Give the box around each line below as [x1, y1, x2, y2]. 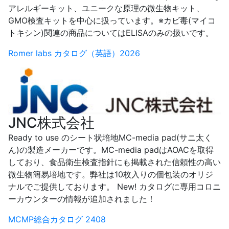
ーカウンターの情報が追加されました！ [8, 194, 155, 204]
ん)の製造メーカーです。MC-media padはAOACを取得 [8, 145, 214, 155]
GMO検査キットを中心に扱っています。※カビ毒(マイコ [8, 15, 216, 26]
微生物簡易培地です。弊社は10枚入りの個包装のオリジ [8, 169, 213, 180]
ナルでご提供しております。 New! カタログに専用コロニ [8, 181, 221, 192]
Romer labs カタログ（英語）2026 [8, 48, 140, 59]
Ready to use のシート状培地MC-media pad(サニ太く [8, 132, 212, 143]
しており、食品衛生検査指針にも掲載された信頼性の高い [8, 157, 221, 168]
